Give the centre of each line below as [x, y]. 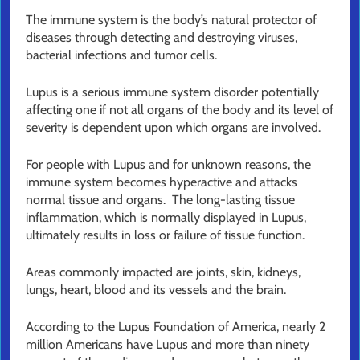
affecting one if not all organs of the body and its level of [180, 110]
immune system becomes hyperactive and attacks [162, 182]
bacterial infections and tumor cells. [123, 55]
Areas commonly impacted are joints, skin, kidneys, [163, 272]
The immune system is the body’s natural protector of [171, 20]
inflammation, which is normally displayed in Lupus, [166, 218]
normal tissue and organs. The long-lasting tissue [160, 200]
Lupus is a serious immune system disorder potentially [172, 92]
